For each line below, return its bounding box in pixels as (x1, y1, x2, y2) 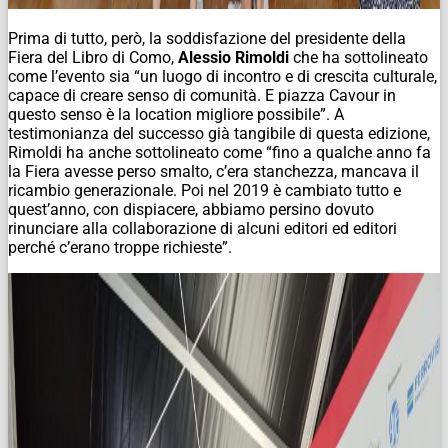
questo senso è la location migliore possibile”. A (8, 104, 344, 124)
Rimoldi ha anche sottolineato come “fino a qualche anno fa (8, 142, 431, 162)
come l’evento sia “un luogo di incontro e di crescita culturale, (8, 66, 437, 86)
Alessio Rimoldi (178, 47, 289, 67)
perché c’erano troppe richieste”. (8, 237, 232, 257)
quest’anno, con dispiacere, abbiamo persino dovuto (8, 199, 374, 219)
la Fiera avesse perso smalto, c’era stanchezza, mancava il (8, 161, 419, 181)
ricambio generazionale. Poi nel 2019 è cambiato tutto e (8, 180, 401, 200)
